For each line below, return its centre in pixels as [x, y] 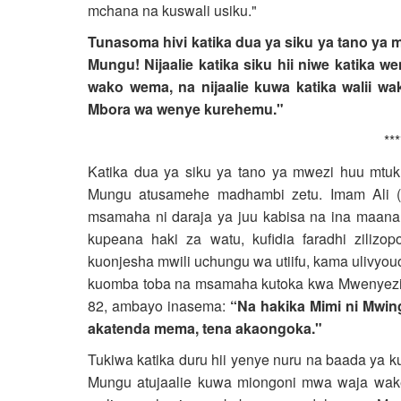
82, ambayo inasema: [159, 306]
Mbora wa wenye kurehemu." [186, 109]
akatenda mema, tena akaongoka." [205, 328]
